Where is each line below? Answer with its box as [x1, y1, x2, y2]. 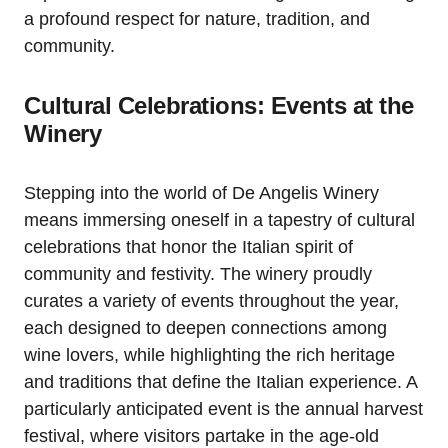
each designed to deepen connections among [24, 317, 387, 338]
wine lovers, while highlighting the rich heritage [24, 344, 395, 365]
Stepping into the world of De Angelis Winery [24, 182, 379, 203]
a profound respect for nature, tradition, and [24, 8, 370, 29]
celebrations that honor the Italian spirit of [24, 236, 353, 257]
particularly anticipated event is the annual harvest [24, 398, 423, 419]
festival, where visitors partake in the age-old [24, 425, 379, 446]
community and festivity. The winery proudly [24, 263, 372, 284]
